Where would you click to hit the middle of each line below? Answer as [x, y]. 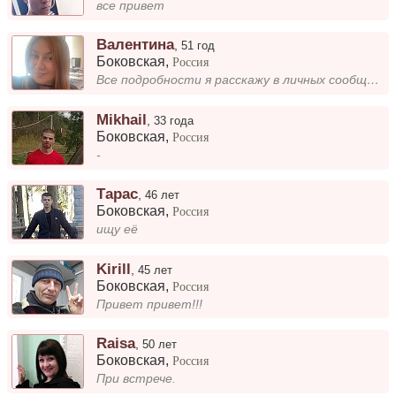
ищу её [118, 230]
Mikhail [122, 119]
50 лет [160, 344]
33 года [174, 120]
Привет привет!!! [150, 304]
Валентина [136, 45]
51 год [198, 46]
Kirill [114, 268]
